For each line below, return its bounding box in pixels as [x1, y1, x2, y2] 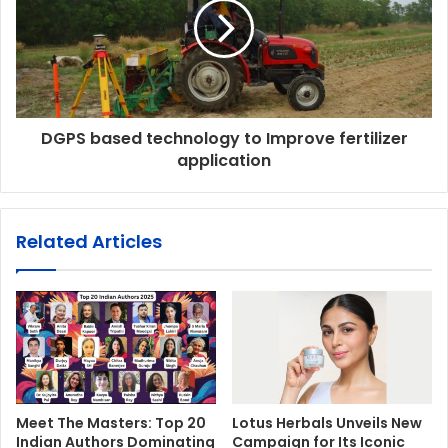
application [177, 148, 271, 172]
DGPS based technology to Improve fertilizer [40, 126, 408, 150]
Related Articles [16, 228, 162, 254]
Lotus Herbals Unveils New [232, 412, 422, 433]
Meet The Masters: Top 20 [16, 412, 206, 433]
